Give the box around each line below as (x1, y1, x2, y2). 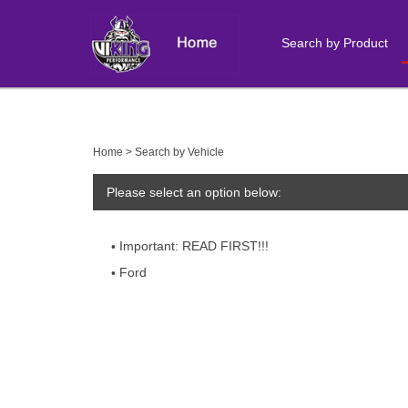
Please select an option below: (107, 185, 281, 199)
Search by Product (281, 35, 388, 50)
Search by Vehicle (135, 146, 224, 158)
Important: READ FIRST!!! (119, 239, 269, 253)
